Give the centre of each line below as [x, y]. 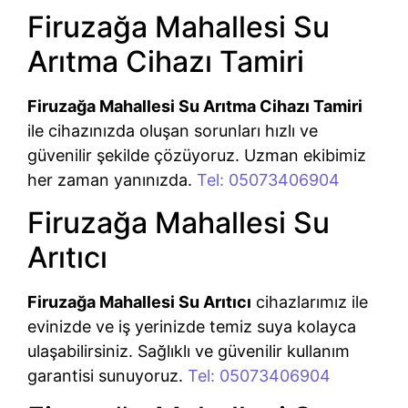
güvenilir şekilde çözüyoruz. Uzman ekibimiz [197, 156]
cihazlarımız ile [310, 301]
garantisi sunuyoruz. [107, 375]
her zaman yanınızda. [112, 180]
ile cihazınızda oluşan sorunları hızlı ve [173, 131]
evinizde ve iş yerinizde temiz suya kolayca [192, 326]
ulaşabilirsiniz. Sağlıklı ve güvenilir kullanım [189, 351]
